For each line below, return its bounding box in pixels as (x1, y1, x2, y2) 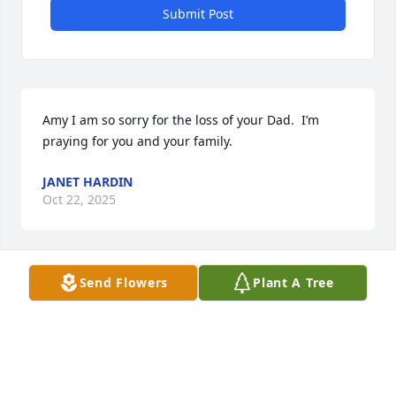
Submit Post (163, 5, 233, 23)
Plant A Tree (253, 274, 334, 291)
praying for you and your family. (42, 133, 232, 150)
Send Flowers (79, 274, 169, 291)
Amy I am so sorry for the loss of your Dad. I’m (42, 111, 319, 129)
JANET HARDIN (42, 173, 133, 191)
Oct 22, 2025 (42, 191, 116, 209)
